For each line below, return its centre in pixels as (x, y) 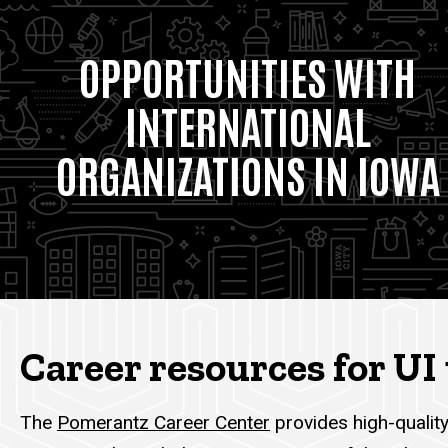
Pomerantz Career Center (163, 423)
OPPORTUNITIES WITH (248, 74)
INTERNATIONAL (247, 123)
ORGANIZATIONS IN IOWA (247, 172)
